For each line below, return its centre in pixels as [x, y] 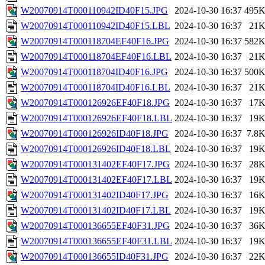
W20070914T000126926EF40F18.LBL [96, 118]
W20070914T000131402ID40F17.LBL [96, 211]
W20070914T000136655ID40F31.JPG [95, 257]
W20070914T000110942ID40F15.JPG [94, 11]
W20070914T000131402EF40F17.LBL [96, 180]
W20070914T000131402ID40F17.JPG [95, 195]
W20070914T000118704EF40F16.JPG [95, 41]
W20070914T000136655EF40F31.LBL [96, 241]
